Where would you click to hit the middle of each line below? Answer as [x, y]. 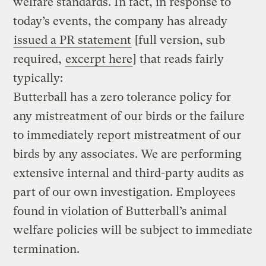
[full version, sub [179, 40]
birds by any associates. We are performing [128, 154]
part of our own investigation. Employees [125, 192]
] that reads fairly [179, 59]
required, [39, 59]
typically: [38, 78]
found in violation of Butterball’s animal [120, 211]
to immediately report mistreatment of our [127, 135]
